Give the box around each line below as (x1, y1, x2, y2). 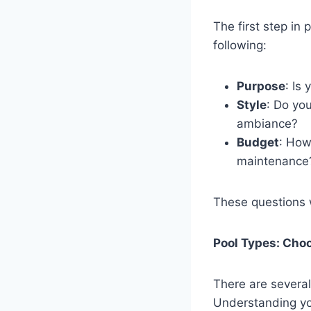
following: (213, 37, 267, 52)
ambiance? (237, 116, 298, 131)
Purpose (237, 78, 285, 93)
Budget (237, 135, 279, 149)
